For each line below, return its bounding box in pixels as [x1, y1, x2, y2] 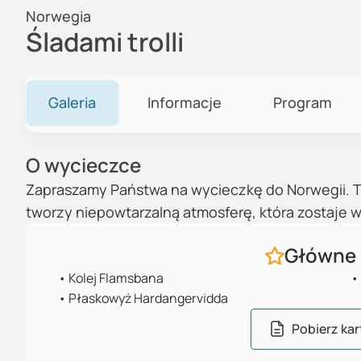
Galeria [48, 93, 96, 112]
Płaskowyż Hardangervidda [68, 289, 228, 307]
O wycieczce [26, 151, 141, 178]
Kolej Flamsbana [68, 269, 164, 287]
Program [273, 93, 332, 112]
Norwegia [26, 6, 91, 26]
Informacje [147, 93, 222, 112]
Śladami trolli [26, 24, 184, 60]
